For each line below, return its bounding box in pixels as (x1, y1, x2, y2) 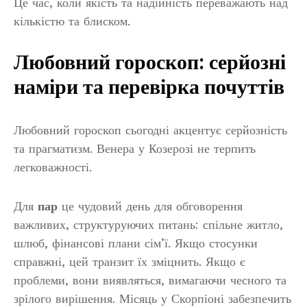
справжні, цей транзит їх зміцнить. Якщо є (14, 254, 245, 269)
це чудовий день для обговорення (58, 199, 243, 214)
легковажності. (14, 160, 92, 175)
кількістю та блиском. (14, 14, 130, 29)
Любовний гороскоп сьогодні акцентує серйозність (14, 123, 287, 138)
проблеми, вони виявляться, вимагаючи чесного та (14, 273, 286, 288)
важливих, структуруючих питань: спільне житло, (14, 217, 283, 232)
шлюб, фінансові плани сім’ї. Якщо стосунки (14, 236, 258, 251)
